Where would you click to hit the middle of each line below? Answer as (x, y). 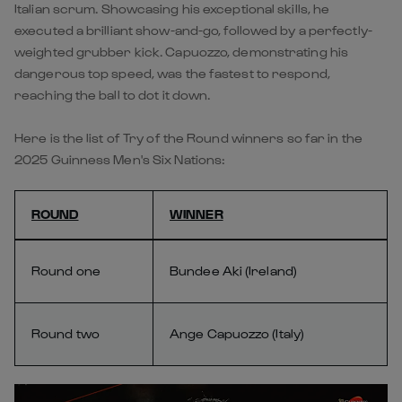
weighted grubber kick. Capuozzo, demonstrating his (182, 51)
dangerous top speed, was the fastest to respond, (172, 73)
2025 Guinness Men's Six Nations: (120, 159)
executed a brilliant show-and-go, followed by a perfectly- (193, 30)
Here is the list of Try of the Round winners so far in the (188, 137)
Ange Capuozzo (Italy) (237, 333)
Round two (66, 333)
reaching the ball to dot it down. (113, 94)
